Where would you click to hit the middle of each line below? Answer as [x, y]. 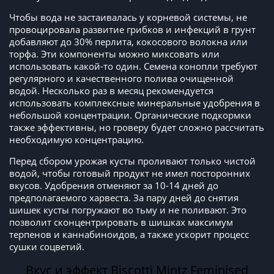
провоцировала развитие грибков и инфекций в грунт [132, 30]
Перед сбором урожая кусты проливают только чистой [132, 161]
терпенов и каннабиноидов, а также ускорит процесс [129, 235]
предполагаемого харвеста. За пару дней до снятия [124, 198]
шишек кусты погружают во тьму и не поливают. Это [128, 210]
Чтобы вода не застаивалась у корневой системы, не [128, 17]
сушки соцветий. [47, 247]
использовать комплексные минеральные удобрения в [135, 103]
